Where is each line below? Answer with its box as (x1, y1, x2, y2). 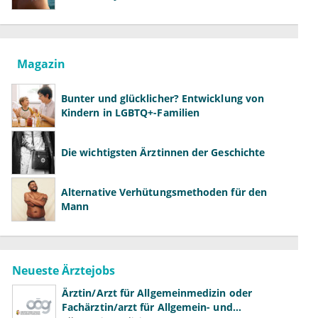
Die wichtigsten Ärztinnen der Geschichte (61, 146, 265, 160)
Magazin (17, 56, 65, 72)
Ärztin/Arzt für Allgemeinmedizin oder (62, 285, 252, 300)
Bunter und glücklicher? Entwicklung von (61, 92, 265, 106)
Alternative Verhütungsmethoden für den (61, 185, 268, 199)
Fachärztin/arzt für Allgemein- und (62, 300, 233, 314)
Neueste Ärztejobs (12, 263, 115, 279)
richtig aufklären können (61, 2, 184, 16)
